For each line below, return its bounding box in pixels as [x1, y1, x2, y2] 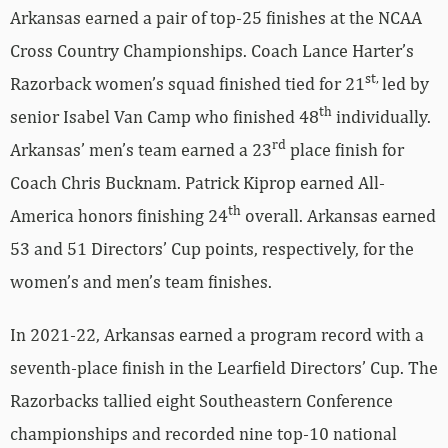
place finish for [286, 138, 404, 160]
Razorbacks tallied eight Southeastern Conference [10, 389, 393, 411]
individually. [332, 105, 431, 127]
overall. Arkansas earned [241, 204, 436, 226]
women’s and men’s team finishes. [10, 270, 272, 292]
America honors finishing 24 [10, 204, 228, 226]
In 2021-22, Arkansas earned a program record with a [10, 323, 424, 345]
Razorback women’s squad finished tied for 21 [10, 72, 365, 94]
